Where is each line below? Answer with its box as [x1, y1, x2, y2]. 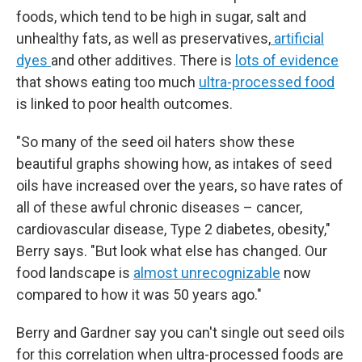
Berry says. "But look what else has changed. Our [16, 242, 327, 259]
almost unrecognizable [133, 264, 280, 281]
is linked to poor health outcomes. [16, 95, 233, 112]
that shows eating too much [16, 74, 199, 90]
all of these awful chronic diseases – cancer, [16, 199, 302, 216]
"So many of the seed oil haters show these [16, 133, 295, 150]
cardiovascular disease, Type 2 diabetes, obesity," [16, 221, 330, 238]
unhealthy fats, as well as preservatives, [16, 30, 271, 47]
